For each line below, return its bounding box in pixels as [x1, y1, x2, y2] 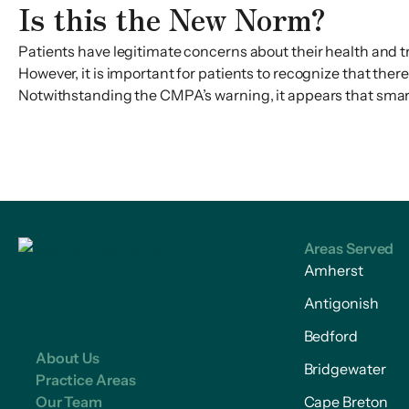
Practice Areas [35, 371, 136, 389]
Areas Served [303, 239, 394, 257]
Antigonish [303, 294, 379, 312]
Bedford [303, 327, 358, 345]
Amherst [303, 261, 363, 279]
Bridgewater [303, 360, 386, 378]
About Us [35, 349, 100, 367]
